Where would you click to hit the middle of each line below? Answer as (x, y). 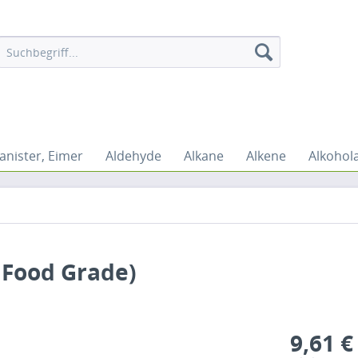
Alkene (266, 156)
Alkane (204, 156)
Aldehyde (133, 156)
